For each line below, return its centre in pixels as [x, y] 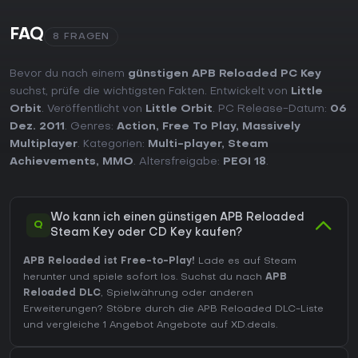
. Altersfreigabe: [178, 162]
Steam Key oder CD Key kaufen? [146, 233]
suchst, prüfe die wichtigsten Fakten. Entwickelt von [150, 92]
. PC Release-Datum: [271, 109]
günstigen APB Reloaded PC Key [225, 74]
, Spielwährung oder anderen [177, 294]
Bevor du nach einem [69, 74]
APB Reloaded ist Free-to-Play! [109, 262]
